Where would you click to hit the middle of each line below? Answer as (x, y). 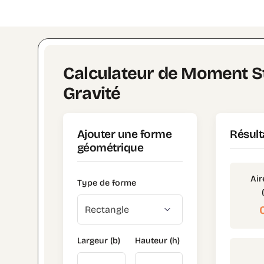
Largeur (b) (99, 241)
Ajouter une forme (125, 134)
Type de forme (107, 183)
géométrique (110, 148)
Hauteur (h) (157, 241)
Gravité (92, 94)
